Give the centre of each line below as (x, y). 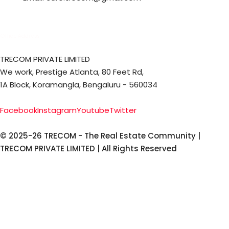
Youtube (93, 110)
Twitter (123, 110)
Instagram (57, 110)
